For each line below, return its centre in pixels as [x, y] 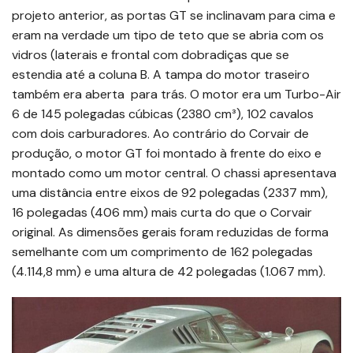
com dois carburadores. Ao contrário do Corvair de [160, 134]
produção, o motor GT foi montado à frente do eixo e [167, 154]
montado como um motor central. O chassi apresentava [174, 173]
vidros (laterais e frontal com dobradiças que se [150, 55]
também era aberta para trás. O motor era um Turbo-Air [176, 95]
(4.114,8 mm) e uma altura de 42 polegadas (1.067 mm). [169, 272]
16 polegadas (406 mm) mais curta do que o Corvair [162, 213]
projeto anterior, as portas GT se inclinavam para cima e [174, 16]
